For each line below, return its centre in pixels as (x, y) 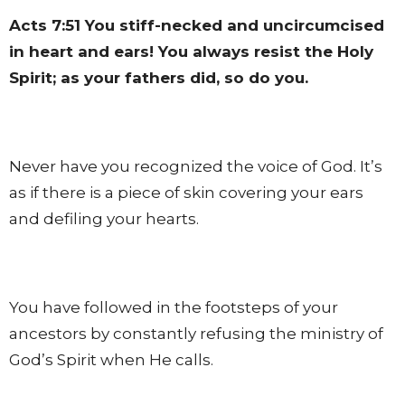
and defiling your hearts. (104, 218)
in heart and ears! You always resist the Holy (191, 51)
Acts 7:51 (45, 25)
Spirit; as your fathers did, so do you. (159, 77)
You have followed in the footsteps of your (174, 307)
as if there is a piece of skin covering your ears (186, 192)
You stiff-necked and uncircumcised (232, 25)
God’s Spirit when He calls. (111, 359)
